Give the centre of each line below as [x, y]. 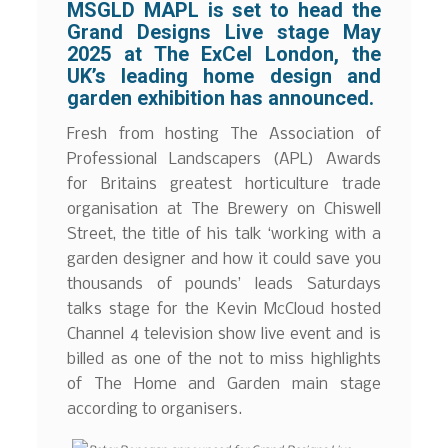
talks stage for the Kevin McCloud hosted [224, 309]
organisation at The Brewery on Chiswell [224, 209]
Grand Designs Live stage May [224, 32]
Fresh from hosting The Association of [224, 134]
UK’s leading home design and [224, 76]
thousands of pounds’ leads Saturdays [224, 284]
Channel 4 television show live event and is [224, 334]
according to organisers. [155, 409]
